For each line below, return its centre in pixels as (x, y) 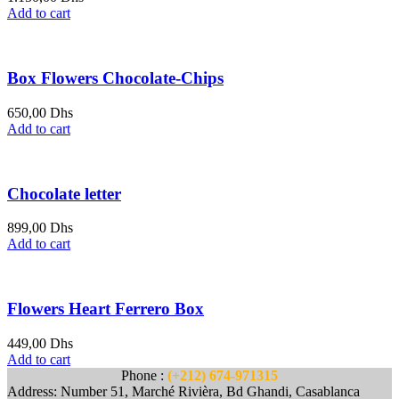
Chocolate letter (64, 193)
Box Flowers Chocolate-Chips (115, 78)
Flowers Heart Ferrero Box (106, 309)
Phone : (144, 375)
